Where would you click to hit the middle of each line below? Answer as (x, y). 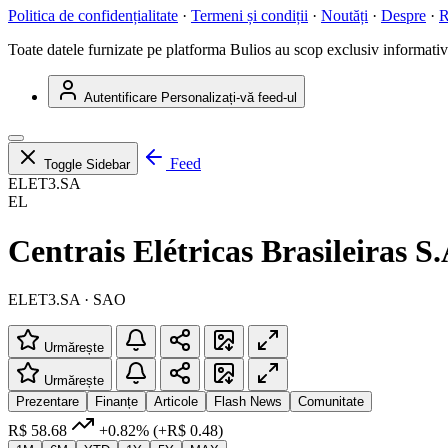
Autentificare (120, 98)
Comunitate (331, 402)
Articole (176, 402)
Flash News (248, 402)
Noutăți (344, 16)
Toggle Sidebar (87, 165)
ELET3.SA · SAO (67, 300)
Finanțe (116, 402)
